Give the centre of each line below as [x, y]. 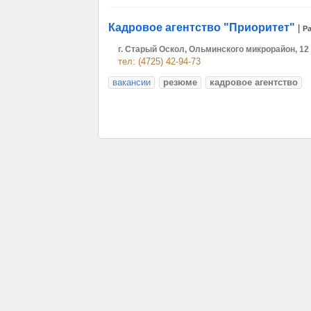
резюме [180, 82]
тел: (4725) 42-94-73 [159, 61]
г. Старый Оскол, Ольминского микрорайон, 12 [213, 49]
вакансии [132, 82]
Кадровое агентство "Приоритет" [202, 27]
